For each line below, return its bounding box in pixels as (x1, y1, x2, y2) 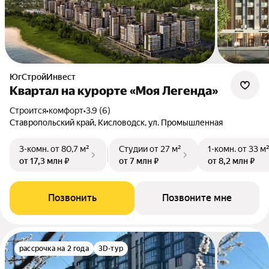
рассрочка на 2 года (19, 244, 89, 253)
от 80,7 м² (50, 144, 89, 154)
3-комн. (19, 144, 49, 154)
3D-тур (98, 244, 124, 253)
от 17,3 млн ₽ (19, 156, 69, 166)
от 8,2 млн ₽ (208, 156, 255, 166)
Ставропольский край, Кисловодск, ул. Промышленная (10, 118, 223, 127)
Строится (15, 106, 46, 115)
